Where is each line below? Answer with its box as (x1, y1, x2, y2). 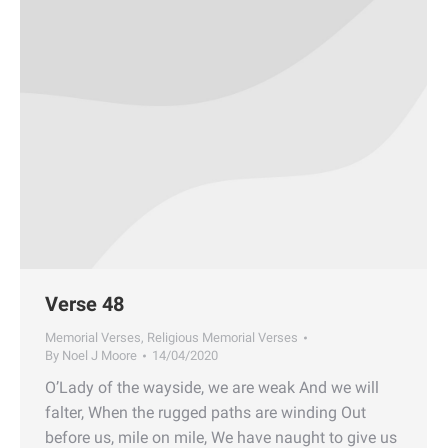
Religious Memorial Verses (147, 329, 298, 345)
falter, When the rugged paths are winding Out (45, 402, 366, 422)
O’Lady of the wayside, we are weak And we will (45, 377, 379, 397)
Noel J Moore (62, 347, 137, 363)
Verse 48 (45, 291, 124, 316)
